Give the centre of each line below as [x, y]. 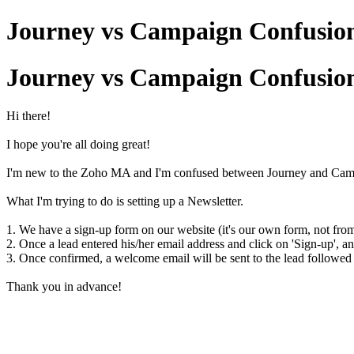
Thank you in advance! [64, 287]
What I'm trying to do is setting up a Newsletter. [125, 201]
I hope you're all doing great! [78, 145]
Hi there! [28, 116]
